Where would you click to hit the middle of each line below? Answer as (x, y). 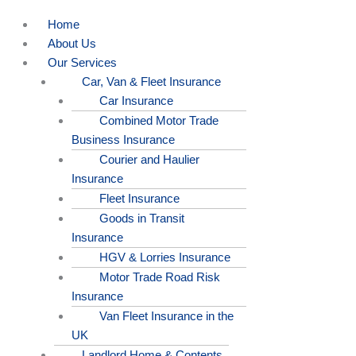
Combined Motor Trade (159, 120)
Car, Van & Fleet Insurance (151, 81)
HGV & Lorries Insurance (165, 257)
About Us (72, 43)
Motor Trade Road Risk (160, 277)
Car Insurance (136, 100)
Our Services (82, 62)
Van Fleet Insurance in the (166, 315)
